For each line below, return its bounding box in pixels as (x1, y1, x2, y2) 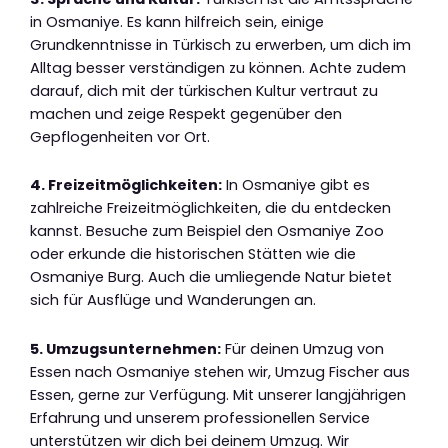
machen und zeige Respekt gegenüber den (30, 103, 342, 124)
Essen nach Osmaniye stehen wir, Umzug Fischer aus (30, 361, 410, 382)
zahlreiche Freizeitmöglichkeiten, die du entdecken (30, 198, 391, 219)
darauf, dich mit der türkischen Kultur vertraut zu (30, 80, 378, 101)
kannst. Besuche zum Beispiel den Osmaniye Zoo (30, 221, 384, 242)
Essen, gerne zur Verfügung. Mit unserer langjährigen (30, 384, 406, 405)
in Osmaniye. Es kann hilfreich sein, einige (30, 11, 324, 32)
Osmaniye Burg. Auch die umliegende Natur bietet (30, 267, 392, 288)
